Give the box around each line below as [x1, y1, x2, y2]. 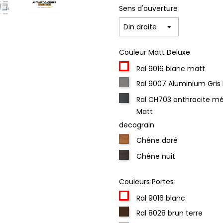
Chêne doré [136, 135, 178, 145]
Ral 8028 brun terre [136, 208, 203, 218]
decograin [119, 120, 154, 130]
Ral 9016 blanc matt [136, 64, 205, 74]
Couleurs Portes [119, 177, 174, 187]
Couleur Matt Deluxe [119, 47, 190, 57]
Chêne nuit [136, 151, 175, 161]
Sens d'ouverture [119, 3, 178, 13]
